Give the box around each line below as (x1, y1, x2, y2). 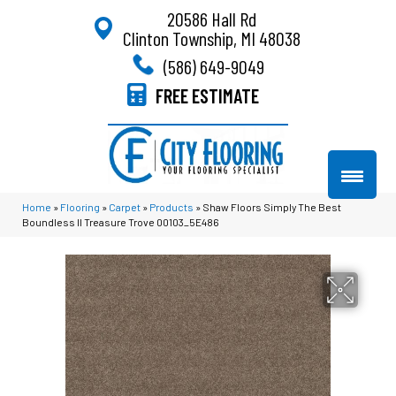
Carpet (109, 200, 141, 213)
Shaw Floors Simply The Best (202, 200, 341, 213)
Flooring (60, 200, 100, 213)
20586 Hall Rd (166, 7, 256, 30)
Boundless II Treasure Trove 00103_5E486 (22, 215, 219, 228)
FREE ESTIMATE (156, 83, 259, 107)
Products (149, 200, 194, 213)
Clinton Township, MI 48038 (122, 27, 301, 49)
